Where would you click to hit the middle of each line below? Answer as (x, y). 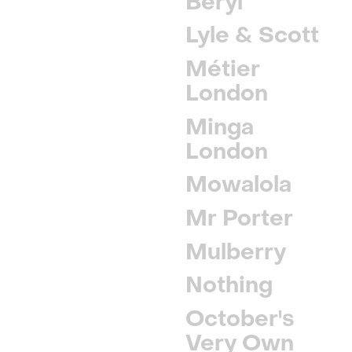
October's (240, 319)
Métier (223, 69)
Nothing (229, 285)
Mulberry (236, 251)
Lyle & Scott (253, 35)
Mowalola (239, 184)
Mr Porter (240, 218)
